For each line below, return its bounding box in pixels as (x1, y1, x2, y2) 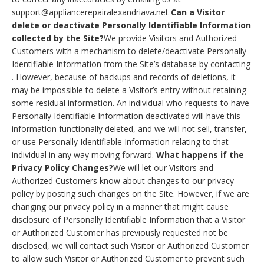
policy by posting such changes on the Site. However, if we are (12, 188, 249, 200)
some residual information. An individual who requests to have (12, 97, 249, 109)
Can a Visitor (171, 6, 225, 18)
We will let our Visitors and (113, 162, 213, 174)
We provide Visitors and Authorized (104, 32, 237, 44)
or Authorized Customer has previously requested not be (12, 227, 228, 239)
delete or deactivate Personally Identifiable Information (12, 19, 251, 31)
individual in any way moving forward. (12, 149, 156, 161)
